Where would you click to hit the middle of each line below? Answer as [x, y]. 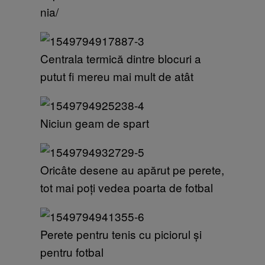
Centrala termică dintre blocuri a [121, 58]
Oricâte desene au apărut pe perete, [132, 169]
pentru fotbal [72, 251]
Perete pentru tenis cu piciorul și [121, 234]
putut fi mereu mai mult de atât [117, 76]
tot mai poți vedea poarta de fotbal [127, 187]
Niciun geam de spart [95, 122]
